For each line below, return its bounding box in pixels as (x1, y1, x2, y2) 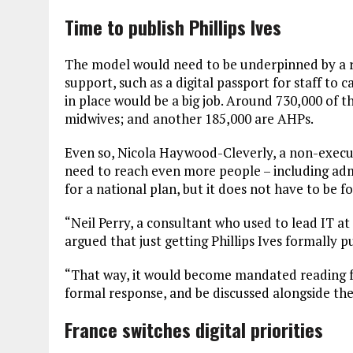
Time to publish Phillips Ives (65, 12, 281, 41)
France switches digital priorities (65, 314, 323, 344)
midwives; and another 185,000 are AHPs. (65, 109, 314, 128)
